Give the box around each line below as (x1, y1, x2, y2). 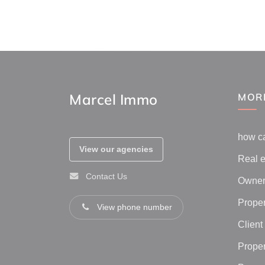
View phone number (97, 202, 172, 212)
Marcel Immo (69, 90, 158, 108)
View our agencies (79, 144, 153, 154)
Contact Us (86, 171, 127, 181)
